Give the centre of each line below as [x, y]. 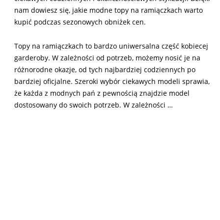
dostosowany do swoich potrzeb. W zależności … [94, 105]
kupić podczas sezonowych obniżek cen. [80, 22]
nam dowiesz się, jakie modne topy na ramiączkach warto [109, 10]
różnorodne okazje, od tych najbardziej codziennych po [105, 69]
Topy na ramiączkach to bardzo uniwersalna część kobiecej [111, 46]
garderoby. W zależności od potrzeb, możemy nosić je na [107, 57]
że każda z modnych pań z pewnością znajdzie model [102, 93]
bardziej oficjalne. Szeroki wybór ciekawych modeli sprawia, [112, 81]
